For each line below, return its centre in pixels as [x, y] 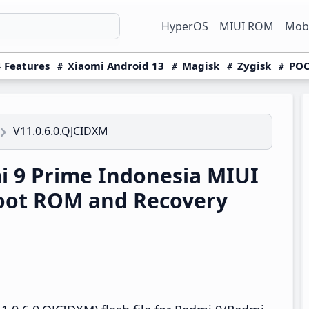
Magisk [201, 66]
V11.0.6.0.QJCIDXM [61, 131]
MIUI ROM [247, 26]
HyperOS [185, 26]
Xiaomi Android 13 [116, 66]
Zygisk [254, 66]
